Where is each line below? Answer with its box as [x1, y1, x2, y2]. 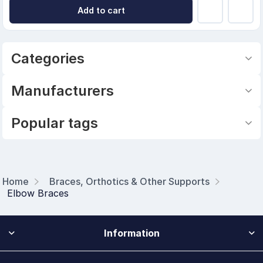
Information [103, 227, 160, 240]
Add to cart [77, 5, 125, 16]
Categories [11, 50, 85, 68]
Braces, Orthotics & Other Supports [49, 176, 210, 188]
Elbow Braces [7, 187, 69, 200]
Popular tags [11, 114, 99, 132]
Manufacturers [11, 82, 114, 100]
